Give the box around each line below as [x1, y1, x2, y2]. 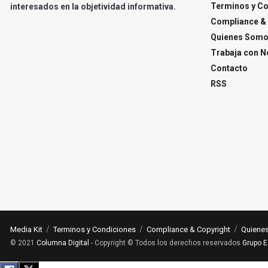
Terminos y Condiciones [53, 224, 136, 234]
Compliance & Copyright [147, 224, 230, 234]
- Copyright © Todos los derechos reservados [89, 238, 242, 247]
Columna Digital [36, 238, 89, 247]
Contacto [211, 63, 248, 73]
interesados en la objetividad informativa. [10, 1, 176, 11]
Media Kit [10, 224, 42, 234]
